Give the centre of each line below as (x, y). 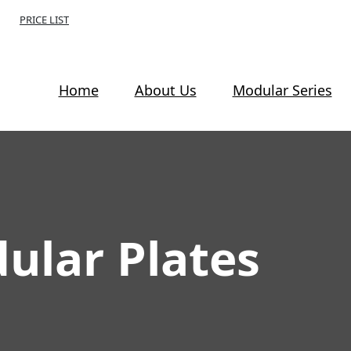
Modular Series (282, 90)
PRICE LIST (44, 20)
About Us (165, 90)
